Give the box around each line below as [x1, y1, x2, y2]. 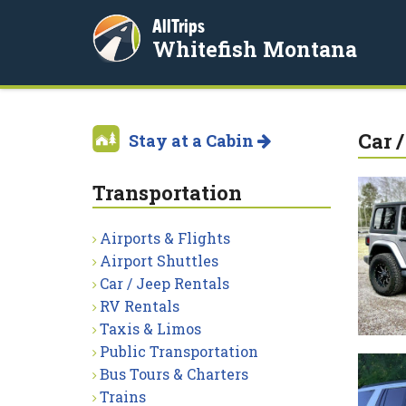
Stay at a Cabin [129, 130, 257, 151]
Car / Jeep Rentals [100, 274, 229, 293]
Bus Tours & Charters [100, 364, 248, 383]
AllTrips [152, 15, 205, 36]
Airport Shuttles [100, 251, 218, 270]
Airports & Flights [100, 228, 230, 247]
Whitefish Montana [152, 35, 357, 63]
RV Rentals [100, 296, 179, 315]
